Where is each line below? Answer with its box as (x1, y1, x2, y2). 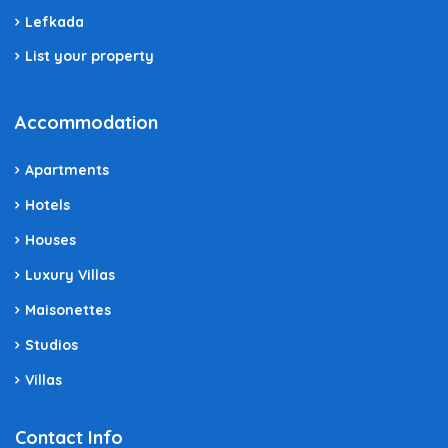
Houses (25, 230, 76, 249)
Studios (25, 335, 78, 354)
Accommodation (15, 110, 158, 134)
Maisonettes (25, 300, 111, 319)
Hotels (25, 195, 70, 214)
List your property (25, 46, 154, 65)
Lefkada (25, 12, 84, 31)
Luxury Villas (25, 265, 115, 284)
